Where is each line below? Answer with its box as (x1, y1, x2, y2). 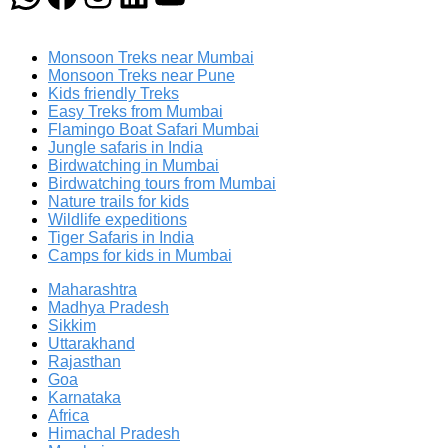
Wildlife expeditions (48, 210, 187, 228)
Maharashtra (48, 280, 137, 298)
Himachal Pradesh (48, 424, 180, 442)
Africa (48, 406, 89, 424)
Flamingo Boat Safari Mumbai (48, 120, 259, 138)
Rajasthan (48, 352, 121, 370)
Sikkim (48, 316, 96, 334)
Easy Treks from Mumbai (48, 102, 223, 120)
